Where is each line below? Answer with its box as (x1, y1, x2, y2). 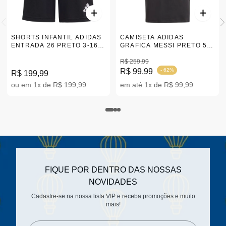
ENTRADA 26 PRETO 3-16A (11, 42, 103, 49)
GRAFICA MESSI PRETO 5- (120, 42, 210, 49)
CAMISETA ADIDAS (120, 34, 184, 41)
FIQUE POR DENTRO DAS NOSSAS (44, 165, 182, 174)
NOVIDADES (89, 178, 137, 186)
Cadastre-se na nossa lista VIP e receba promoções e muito (31, 193, 195, 200)
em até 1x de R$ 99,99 (120, 81, 193, 89)
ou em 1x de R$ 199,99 (11, 81, 86, 89)
